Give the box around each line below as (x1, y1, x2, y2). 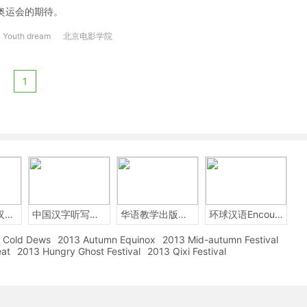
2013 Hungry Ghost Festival (17, 245, 140, 257)
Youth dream (3, 31, 51, 41)
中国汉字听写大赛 (90, 208, 98, 220)
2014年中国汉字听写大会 (5, 208, 13, 220)
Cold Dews (3, 234, 51, 245)
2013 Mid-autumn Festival (162, 234, 278, 245)
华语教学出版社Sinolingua (178, 208, 186, 220)
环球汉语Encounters (275, 208, 283, 220)
